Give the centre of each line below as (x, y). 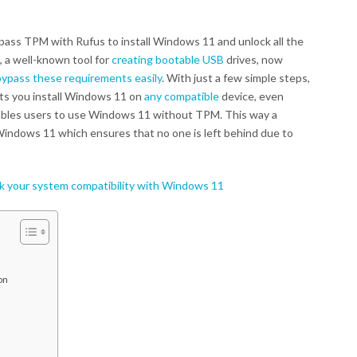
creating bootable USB (168, 59)
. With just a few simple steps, (236, 78)
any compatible (182, 96)
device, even (251, 96)
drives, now (253, 59)
